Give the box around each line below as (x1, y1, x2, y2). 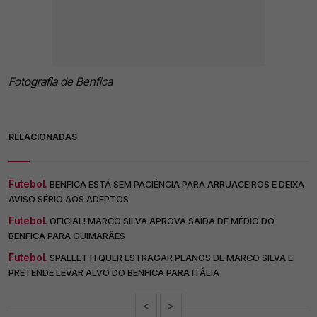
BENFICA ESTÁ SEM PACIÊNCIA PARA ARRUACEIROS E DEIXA (50, 178, 304, 190)
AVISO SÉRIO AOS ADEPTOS (8, 193, 129, 205)
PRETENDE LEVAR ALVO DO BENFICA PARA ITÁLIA (8, 267, 219, 279)
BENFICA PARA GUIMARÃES (8, 230, 125, 242)
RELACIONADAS (8, 132, 77, 143)
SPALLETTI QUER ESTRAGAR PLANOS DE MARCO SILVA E (50, 252, 293, 264)
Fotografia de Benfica (8, 74, 113, 89)
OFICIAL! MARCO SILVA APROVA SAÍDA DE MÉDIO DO (50, 215, 275, 227)
